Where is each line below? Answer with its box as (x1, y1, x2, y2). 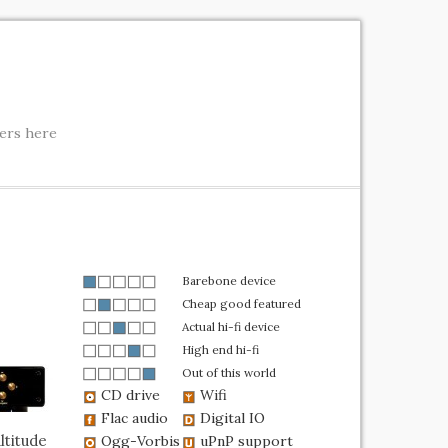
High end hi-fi (182, 342, 259, 357)
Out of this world (182, 365, 276, 380)
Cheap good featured (182, 296, 301, 311)
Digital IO (196, 409, 265, 427)
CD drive (97, 386, 160, 404)
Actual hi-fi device (182, 319, 280, 334)
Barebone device (182, 273, 276, 288)
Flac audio (97, 409, 168, 427)
